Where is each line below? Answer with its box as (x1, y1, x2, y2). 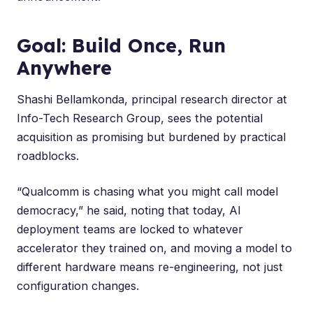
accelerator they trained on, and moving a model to (17, 240, 292, 255)
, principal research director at (124, 92, 287, 106)
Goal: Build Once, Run (17, 33, 226, 57)
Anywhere (17, 55, 112, 80)
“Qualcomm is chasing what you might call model (17, 184, 278, 198)
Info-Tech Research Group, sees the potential (17, 110, 263, 125)
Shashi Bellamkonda (17, 92, 124, 106)
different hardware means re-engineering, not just (17, 259, 283, 274)
